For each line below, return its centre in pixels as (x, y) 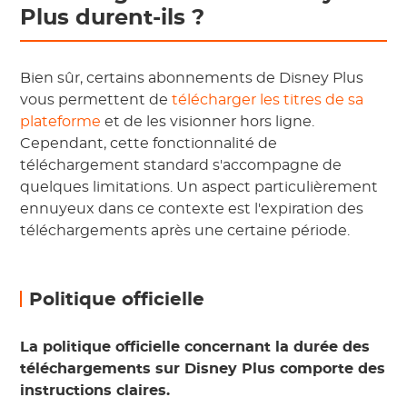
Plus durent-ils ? (113, 18)
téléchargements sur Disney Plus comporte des (203, 369)
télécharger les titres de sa (268, 100)
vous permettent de (96, 100)
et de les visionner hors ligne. (208, 122)
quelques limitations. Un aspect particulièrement (199, 187)
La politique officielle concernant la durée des (195, 347)
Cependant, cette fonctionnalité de (149, 144)
